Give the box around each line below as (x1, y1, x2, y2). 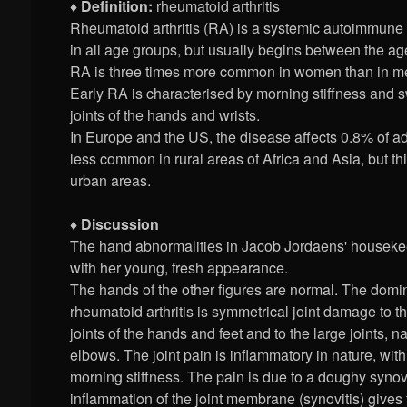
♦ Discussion (70, 213, 160, 235)
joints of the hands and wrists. (70, 104, 261, 126)
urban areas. (70, 170, 152, 192)
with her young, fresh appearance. (70, 257, 289, 279)
